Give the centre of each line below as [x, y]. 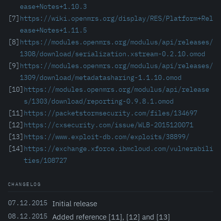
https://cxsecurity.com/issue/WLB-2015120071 [109, 125]
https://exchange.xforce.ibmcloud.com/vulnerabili [118, 148]
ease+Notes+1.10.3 [53, 6]
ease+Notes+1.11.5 [53, 30]
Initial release [75, 203]
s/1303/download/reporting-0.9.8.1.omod [99, 101]
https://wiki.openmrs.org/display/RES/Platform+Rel [116, 18]
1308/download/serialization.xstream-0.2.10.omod [112, 54]
